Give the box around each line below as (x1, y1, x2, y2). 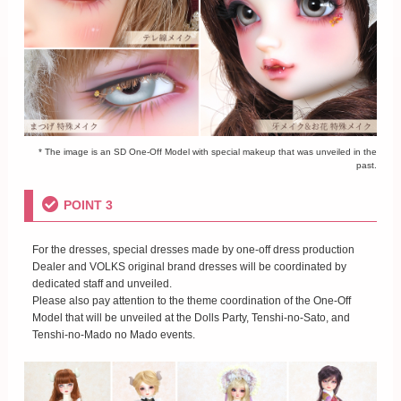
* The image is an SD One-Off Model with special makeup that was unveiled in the (38, 146, 378, 157)
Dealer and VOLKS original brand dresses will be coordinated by (31, 260, 346, 273)
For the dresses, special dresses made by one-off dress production (31, 243, 354, 256)
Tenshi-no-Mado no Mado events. (31, 328, 195, 341)
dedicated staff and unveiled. (31, 277, 172, 290)
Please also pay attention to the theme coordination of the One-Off (31, 294, 351, 307)
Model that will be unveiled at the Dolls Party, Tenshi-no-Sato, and (31, 311, 350, 324)
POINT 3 (63, 197, 113, 212)
